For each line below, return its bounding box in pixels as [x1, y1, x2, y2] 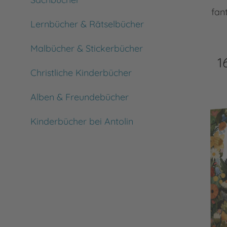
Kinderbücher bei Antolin [30, 116, 133, 127]
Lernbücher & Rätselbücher [30, 18, 144, 30]
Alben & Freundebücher [30, 91, 129, 103]
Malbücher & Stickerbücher [30, 43, 143, 54]
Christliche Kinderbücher [30, 67, 132, 79]
